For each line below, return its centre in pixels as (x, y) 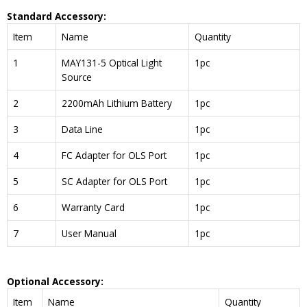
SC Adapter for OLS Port (114, 181)
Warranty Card (93, 207)
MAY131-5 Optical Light (112, 62)
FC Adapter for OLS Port (114, 155)
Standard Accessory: (57, 16)
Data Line (82, 129)
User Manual (89, 233)
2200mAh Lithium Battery (117, 103)
